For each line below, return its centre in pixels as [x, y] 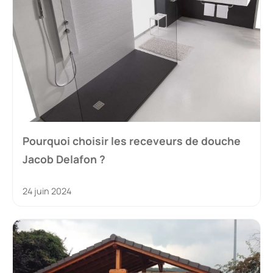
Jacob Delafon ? [64, 159]
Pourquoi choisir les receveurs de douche [132, 140]
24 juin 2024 [47, 191]
